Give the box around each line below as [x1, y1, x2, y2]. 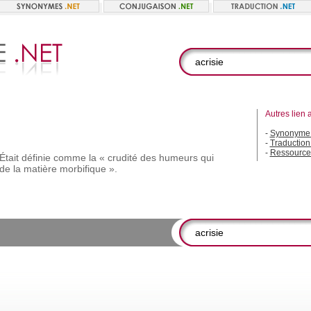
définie [21, 152, 51, 163]
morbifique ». [59, 163, 117, 174]
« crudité [99, 152, 137, 163]
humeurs [158, 152, 198, 163]
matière [23, 163, 57, 174]
